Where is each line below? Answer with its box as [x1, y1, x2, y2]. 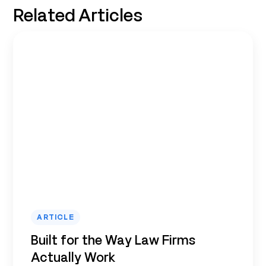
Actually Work [31, 249, 116, 265]
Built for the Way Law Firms [31, 232, 196, 248]
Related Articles [13, 4, 143, 26]
